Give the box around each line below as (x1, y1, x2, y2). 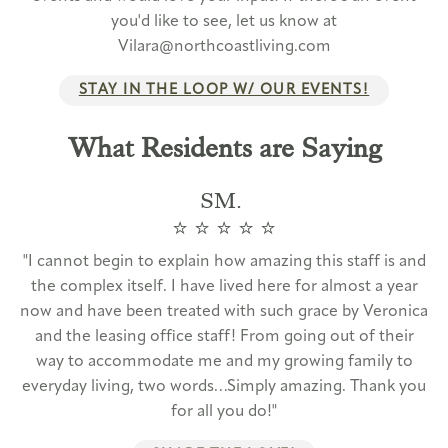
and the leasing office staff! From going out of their (34, 328, 414, 345)
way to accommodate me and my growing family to (35, 353, 413, 370)
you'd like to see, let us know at (111, 13, 337, 30)
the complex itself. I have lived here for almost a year (30, 278, 418, 295)
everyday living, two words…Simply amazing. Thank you (22, 378, 426, 395)
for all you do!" (171, 403, 277, 420)
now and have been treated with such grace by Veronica (20, 303, 428, 320)
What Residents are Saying (67, 130, 381, 165)
